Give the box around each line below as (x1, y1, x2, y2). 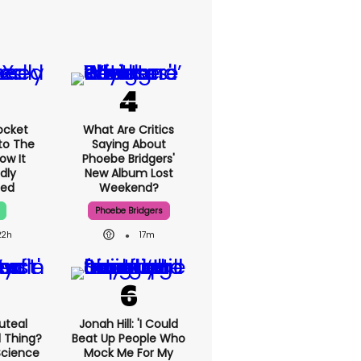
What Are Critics (83, 122, 174, 138)
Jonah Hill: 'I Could (79, 316, 178, 332)
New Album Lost (84, 165, 173, 181)
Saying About (91, 136, 166, 152)
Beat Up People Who (72, 330, 185, 346)
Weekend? (98, 180, 159, 196)
